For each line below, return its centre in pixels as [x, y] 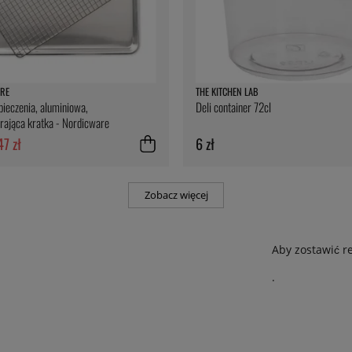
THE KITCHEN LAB [227, 92]
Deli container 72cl [233, 107]
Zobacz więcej [176, 195]
